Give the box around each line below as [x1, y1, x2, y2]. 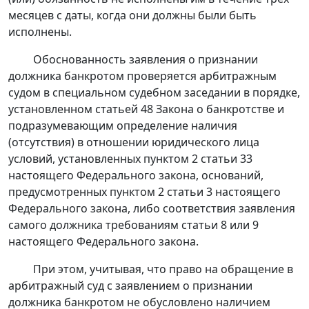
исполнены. [8, 24, 72, 40]
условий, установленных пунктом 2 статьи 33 [8, 151, 252, 167]
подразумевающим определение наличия [8, 118, 237, 134]
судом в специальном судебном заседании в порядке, [8, 85, 300, 101]
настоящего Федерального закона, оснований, [8, 168, 263, 183]
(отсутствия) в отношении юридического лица [8, 134, 259, 150]
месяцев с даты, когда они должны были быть [8, 8, 257, 23]
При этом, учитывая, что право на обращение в [33, 261, 293, 277]
